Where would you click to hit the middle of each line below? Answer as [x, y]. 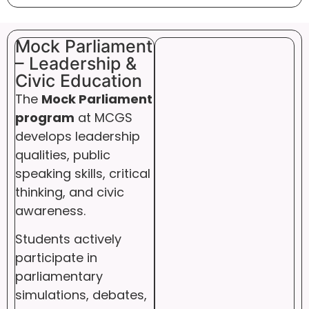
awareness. [50, 211]
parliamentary [59, 277]
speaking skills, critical [83, 174]
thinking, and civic [70, 192]
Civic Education [79, 81]
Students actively [68, 239]
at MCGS [103, 118]
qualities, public [63, 155]
